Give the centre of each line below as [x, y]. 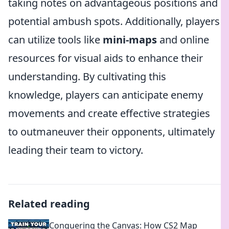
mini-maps [130, 40]
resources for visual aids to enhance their [106, 58]
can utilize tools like [55, 40]
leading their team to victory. [76, 150]
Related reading [49, 204]
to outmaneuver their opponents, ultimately [111, 132]
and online [183, 40]
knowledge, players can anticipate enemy [106, 95]
